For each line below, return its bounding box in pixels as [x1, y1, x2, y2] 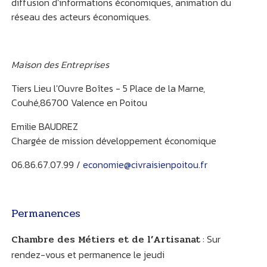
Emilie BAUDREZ [11, 119, 78, 134]
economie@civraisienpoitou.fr [82, 157, 207, 172]
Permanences [11, 205, 80, 222]
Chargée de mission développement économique [11, 133, 216, 148]
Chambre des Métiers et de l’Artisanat [11, 232, 200, 247]
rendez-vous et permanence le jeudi [11, 247, 164, 262]
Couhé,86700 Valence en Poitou [11, 95, 147, 110]
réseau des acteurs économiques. [11, 10, 151, 24]
